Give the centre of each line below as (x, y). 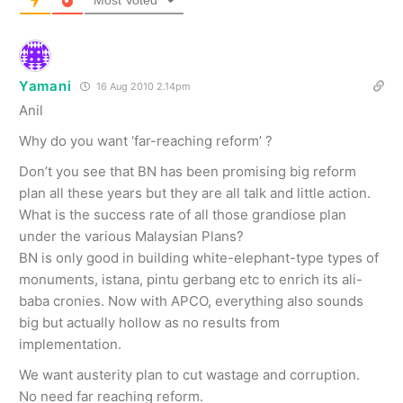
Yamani (45, 86)
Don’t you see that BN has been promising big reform (188, 171)
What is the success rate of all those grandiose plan (183, 215)
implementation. (70, 344)
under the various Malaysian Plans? (131, 236)
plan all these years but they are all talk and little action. (195, 193)
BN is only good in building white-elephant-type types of (199, 258)
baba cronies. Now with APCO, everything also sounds (191, 301)
